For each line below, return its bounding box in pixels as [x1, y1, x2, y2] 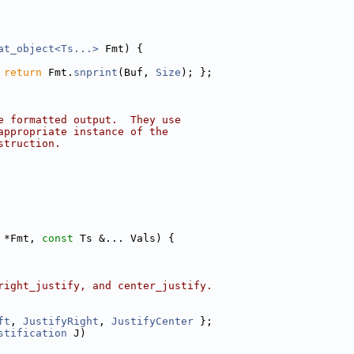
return [4, 66, 42, 78]
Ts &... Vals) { [73, 232, 175, 244]
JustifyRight [23, 315, 99, 327]
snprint [73, 66, 118, 78]
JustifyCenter [111, 315, 194, 327]
